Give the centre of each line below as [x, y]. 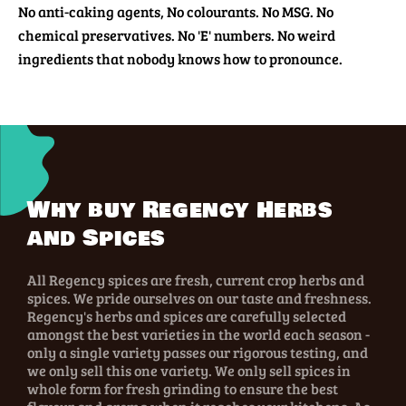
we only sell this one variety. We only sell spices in [189, 371]
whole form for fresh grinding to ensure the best [183, 389]
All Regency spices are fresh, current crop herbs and [196, 280]
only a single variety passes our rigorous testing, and [198, 353]
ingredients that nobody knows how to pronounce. [180, 59]
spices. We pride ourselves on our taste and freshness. [199, 298]
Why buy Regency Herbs [180, 211]
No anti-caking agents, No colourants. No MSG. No [176, 12]
